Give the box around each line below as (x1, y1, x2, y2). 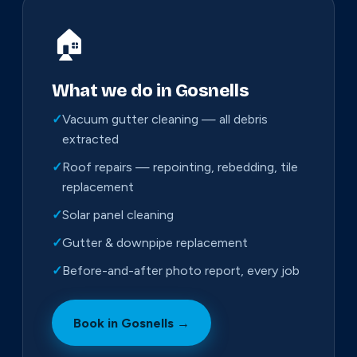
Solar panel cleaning (62, 207, 174, 223)
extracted (62, 131, 119, 147)
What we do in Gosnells (52, 80, 249, 102)
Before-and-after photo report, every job (62, 263, 300, 279)
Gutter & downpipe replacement (62, 235, 248, 251)
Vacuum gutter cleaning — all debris (62, 112, 268, 127)
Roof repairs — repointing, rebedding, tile (62, 159, 298, 175)
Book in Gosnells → (73, 315, 190, 331)
